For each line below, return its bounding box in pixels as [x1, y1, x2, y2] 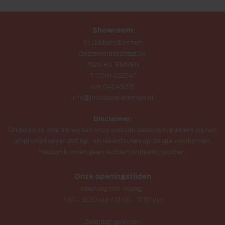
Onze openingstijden [74, 172, 151, 180]
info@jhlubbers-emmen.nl [71, 93, 154, 101]
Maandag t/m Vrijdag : [80, 184, 145, 192]
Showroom [92, 26, 133, 34]
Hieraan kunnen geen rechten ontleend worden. [39, 148, 186, 156]
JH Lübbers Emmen [82, 38, 143, 46]
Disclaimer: [93, 115, 132, 123]
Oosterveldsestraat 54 [79, 49, 146, 57]
